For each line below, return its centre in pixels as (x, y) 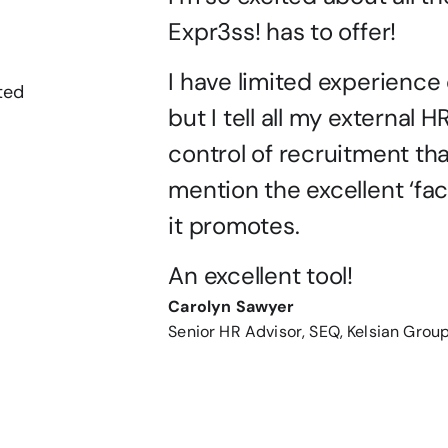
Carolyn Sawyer (231, 306)
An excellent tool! (261, 275)
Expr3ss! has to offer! (282, 31)
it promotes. (234, 225)
